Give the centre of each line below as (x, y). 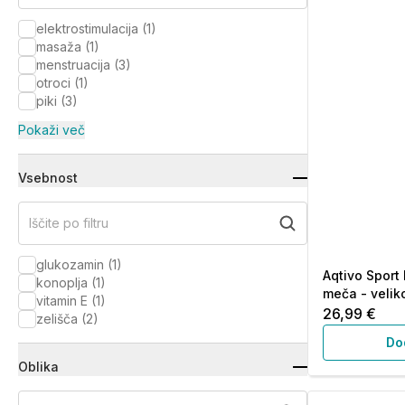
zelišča (57, 319)
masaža (59, 47)
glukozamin (70, 264)
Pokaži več (52, 130)
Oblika (38, 367)
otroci (53, 83)
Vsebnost (48, 178)
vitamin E (62, 301)
